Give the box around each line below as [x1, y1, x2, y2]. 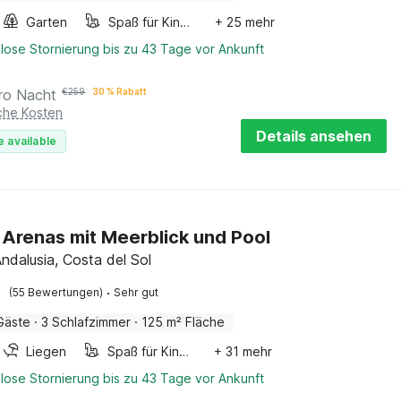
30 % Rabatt [92, 86, 148, 97]
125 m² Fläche [141, 314, 226, 329]
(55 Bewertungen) [9, 286, 104, 299]
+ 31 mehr [214, 344, 273, 359]
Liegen [26, 344, 67, 359]
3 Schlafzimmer [41, 314, 132, 329]
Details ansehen [256, 127, 371, 145]
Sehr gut [114, 286, 159, 299]
